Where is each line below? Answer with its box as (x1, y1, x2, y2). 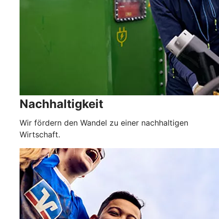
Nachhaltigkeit (20, 96, 103, 111)
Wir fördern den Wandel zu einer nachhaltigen (20, 117, 188, 128)
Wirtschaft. (20, 129, 60, 139)
